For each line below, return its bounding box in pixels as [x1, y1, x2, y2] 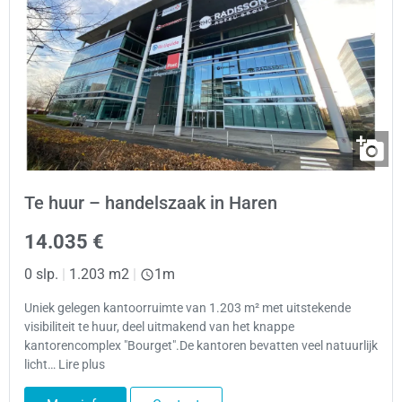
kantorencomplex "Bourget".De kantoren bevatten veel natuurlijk [24, 337, 378, 354]
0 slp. [24, 266, 58, 284]
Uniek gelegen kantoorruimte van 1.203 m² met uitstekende [24, 300, 351, 316]
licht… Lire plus [24, 356, 105, 372]
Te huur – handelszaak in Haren [24, 192, 277, 214]
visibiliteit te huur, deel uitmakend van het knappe [24, 319, 294, 335]
